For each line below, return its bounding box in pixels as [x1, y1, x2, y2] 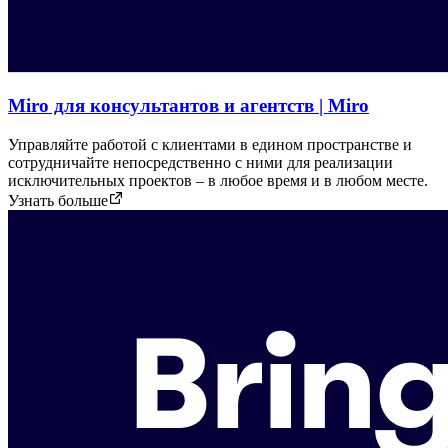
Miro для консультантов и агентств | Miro [8, 95, 369, 117]
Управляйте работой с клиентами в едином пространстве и [8, 135, 412, 153]
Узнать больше [8, 191, 108, 209]
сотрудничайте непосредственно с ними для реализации [8, 153, 393, 171]
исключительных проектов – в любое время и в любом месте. [8, 171, 428, 189]
